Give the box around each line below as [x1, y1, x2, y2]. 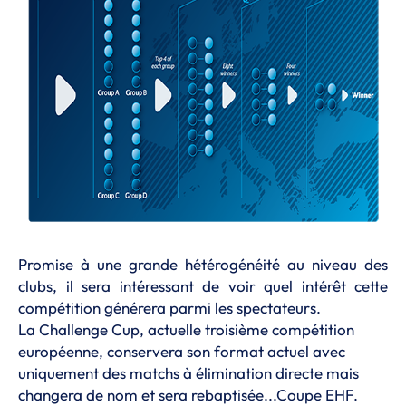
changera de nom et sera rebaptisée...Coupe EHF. [18, 385, 358, 404]
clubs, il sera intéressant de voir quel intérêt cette [18, 276, 388, 295]
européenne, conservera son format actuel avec [18, 342, 345, 361]
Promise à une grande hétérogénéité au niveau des [18, 255, 388, 274]
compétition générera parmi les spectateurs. [18, 298, 321, 317]
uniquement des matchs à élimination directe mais [18, 363, 359, 382]
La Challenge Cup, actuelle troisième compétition [18, 320, 354, 339]
